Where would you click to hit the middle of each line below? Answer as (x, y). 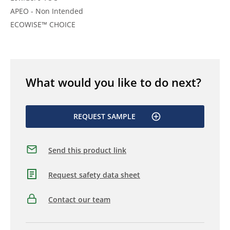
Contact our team (79, 200)
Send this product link (87, 150)
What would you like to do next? (113, 82)
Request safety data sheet (94, 175)
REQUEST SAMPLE (104, 116)
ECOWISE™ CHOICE (43, 24)
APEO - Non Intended (47, 11)
